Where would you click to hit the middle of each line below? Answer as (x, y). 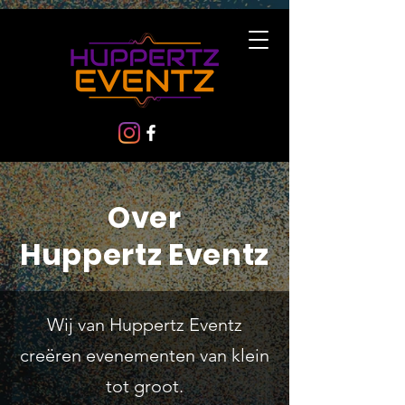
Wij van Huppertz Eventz (145, 325)
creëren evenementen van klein (145, 355)
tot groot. (145, 386)
